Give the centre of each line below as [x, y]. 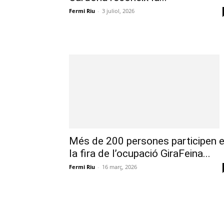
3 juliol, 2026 [118, 10]
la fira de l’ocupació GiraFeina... [140, 154]
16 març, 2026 [119, 167]
